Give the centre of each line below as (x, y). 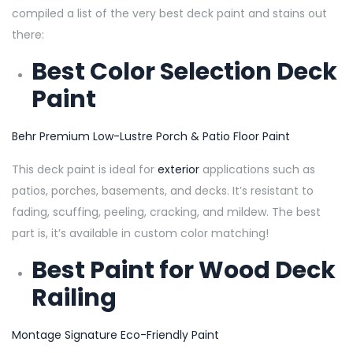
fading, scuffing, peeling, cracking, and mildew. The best (166, 212)
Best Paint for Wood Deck (184, 270)
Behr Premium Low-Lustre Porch (100, 136)
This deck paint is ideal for (85, 169)
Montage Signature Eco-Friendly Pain (113, 334)
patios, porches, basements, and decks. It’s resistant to (163, 190)
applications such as (257, 169)
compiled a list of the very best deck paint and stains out (169, 13)
